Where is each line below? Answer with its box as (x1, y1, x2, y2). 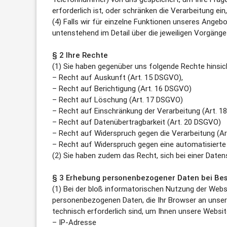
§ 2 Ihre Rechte (52, 50, 108, 60)
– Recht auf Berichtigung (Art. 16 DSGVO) (52, 84, 192, 94)
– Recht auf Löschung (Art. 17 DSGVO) (52, 95, 183, 105)
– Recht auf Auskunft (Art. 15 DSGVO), (52, 72, 183, 83)
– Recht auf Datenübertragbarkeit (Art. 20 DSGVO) (52, 117, 221, 127)
